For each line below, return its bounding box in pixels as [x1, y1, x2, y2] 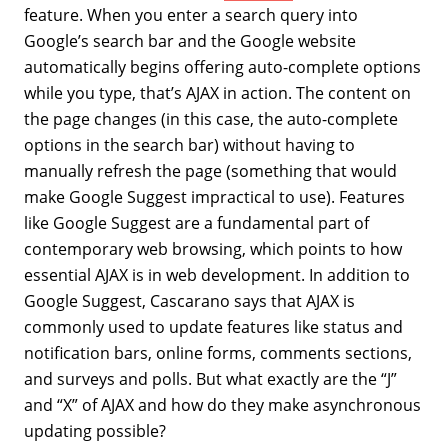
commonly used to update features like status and [24, 316, 403, 338]
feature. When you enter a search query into [24, 4, 358, 26]
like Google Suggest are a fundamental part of [24, 212, 369, 234]
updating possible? [24, 420, 166, 442]
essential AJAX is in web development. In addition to [24, 264, 410, 286]
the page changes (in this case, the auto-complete [24, 108, 398, 130]
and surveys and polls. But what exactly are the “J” [24, 368, 397, 390]
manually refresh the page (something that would [24, 160, 397, 182]
